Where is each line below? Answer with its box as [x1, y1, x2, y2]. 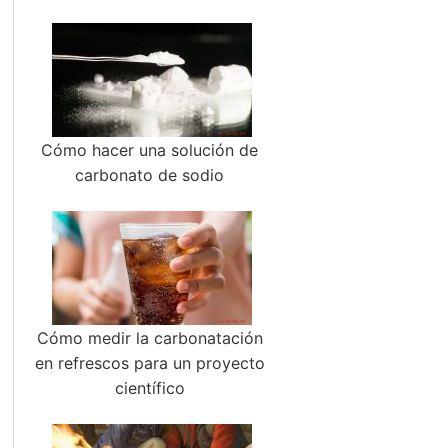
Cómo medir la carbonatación [36, 328, 263, 348]
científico [114, 378, 185, 398]
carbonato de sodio [75, 165, 225, 185]
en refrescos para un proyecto [34, 353, 265, 373]
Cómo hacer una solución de [41, 140, 259, 160]
